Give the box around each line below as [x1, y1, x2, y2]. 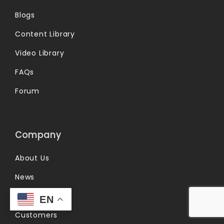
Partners [15, 190, 47, 201]
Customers [15, 209, 58, 220]
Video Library [15, 47, 64, 58]
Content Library [15, 28, 75, 39]
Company [15, 128, 61, 141]
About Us [15, 152, 49, 163]
